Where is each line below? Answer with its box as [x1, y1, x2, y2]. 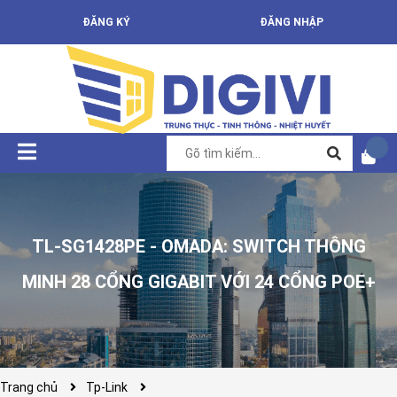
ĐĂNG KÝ [82, 16, 130, 28]
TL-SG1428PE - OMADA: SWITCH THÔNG [31, 235, 366, 257]
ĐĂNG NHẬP [259, 16, 323, 28]
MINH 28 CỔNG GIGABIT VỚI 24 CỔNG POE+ [21, 270, 376, 292]
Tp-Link [86, 380, 128, 394]
